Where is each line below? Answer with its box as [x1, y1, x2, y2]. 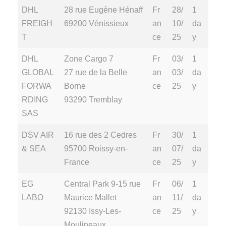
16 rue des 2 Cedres [64, 131, 137, 139]
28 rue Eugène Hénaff [64, 6, 143, 14]
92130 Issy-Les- [64, 207, 121, 215]
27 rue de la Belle [64, 68, 127, 77]
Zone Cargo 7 [64, 54, 114, 63]
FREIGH [22, 19, 52, 28]
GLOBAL [22, 68, 53, 77]
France [64, 158, 89, 166]
